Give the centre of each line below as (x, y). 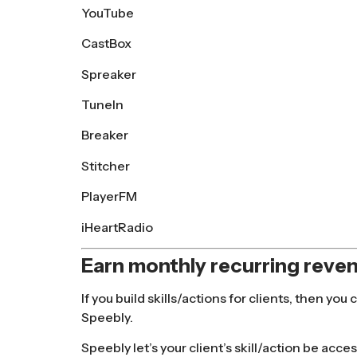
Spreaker (109, 74)
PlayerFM (109, 196)
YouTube (108, 12)
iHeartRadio (117, 227)
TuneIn (102, 105)
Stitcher (106, 165)
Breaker (105, 135)
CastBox (106, 43)
